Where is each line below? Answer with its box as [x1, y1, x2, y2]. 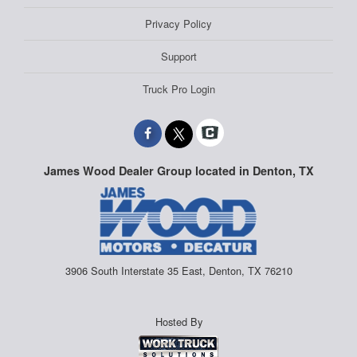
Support [160, 49, 197, 65]
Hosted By [155, 314, 202, 330]
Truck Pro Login [142, 81, 215, 97]
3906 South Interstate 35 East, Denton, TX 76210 [65, 262, 292, 278]
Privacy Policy [145, 16, 212, 32]
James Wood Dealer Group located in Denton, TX [43, 163, 314, 179]
